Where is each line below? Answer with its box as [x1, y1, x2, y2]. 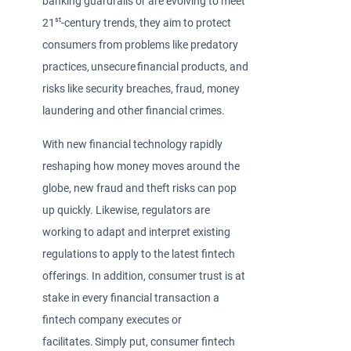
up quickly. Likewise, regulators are [42, 203, 211, 217]
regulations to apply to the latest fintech [42, 247, 236, 261]
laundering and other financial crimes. [42, 104, 230, 118]
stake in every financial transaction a [42, 291, 220, 305]
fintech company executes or [42, 313, 183, 327]
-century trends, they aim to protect [61, 16, 232, 31]
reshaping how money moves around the [42, 159, 241, 173]
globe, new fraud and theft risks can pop [42, 181, 237, 195]
